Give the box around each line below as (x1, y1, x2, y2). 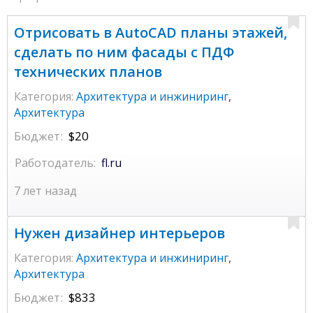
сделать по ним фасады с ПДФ (14, 43, 234, 62)
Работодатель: (15, 155, 96, 171)
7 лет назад (14, 183, 77, 199)
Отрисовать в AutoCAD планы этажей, (14, 23, 287, 43)
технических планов (14, 62, 162, 82)
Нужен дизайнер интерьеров (14, 224, 225, 243)
